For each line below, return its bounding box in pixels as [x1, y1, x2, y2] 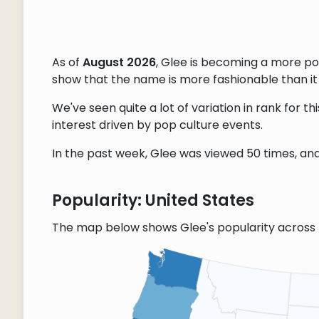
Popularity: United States [51, 189, 254, 212]
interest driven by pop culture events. [51, 117, 263, 134]
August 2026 [82, 54, 156, 71]
